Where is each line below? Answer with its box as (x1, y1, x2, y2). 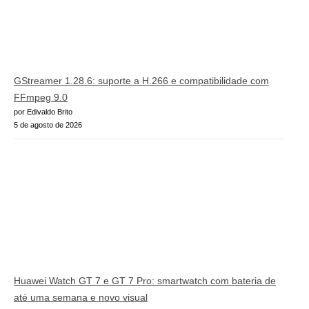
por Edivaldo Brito (14, 107, 72, 116)
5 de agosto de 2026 (14, 120, 82, 129)
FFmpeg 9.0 (14, 91, 68, 103)
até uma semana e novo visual (14, 292, 148, 303)
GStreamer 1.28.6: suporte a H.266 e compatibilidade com (14, 74, 269, 86)
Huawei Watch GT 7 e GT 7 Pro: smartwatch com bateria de (14, 275, 276, 287)
